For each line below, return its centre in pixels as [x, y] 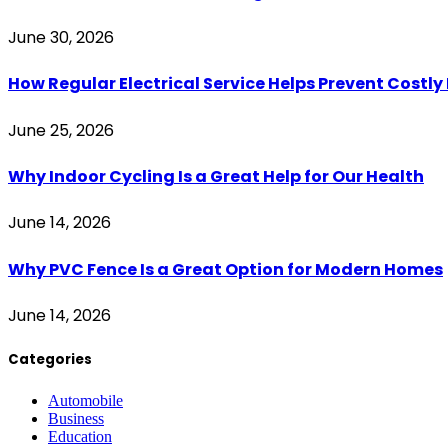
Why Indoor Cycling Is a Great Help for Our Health [216, 176]
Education [80, 437]
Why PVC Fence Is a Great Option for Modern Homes [225, 269]
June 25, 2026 [61, 130]
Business [76, 419]
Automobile [85, 401]
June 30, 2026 [61, 38]
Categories [50, 359]
